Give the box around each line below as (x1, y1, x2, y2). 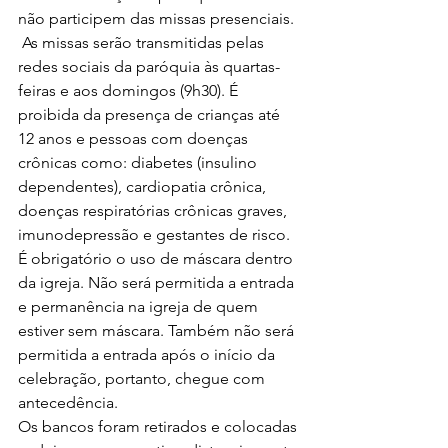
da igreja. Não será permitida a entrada (18, 273, 298, 292)
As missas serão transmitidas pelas (18, 33, 268, 52)
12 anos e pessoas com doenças (18, 129, 252, 148)
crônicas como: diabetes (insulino (18, 153, 261, 172)
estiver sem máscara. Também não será (18, 321, 298, 340)
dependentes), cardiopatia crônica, (18, 177, 270, 196)
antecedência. (18, 393, 118, 412)
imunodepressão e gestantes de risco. (18, 225, 290, 244)
